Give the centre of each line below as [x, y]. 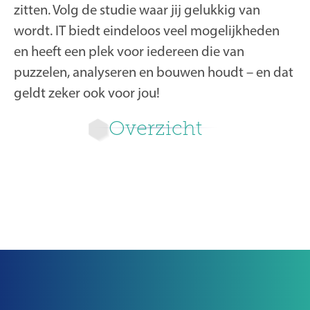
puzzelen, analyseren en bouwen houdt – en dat [154, 72]
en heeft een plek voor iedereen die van [129, 51]
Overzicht [155, 128]
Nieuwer [117, 278]
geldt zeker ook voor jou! [87, 93]
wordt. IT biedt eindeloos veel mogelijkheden [147, 30]
